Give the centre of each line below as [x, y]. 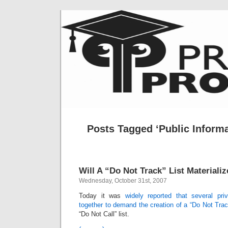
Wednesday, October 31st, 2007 [123, 181]
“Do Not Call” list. [104, 214]
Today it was [102, 196]
